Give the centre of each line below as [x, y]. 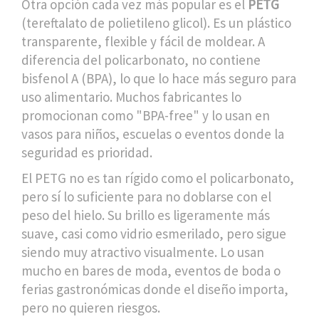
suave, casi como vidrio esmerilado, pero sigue [154, 234]
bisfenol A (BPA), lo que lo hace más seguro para [159, 79]
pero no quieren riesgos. [91, 308]
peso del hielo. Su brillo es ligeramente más [146, 215]
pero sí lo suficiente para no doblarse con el [146, 197]
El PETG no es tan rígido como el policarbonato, [158, 178]
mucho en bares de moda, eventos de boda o [151, 271]
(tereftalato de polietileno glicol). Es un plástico [156, 23]
